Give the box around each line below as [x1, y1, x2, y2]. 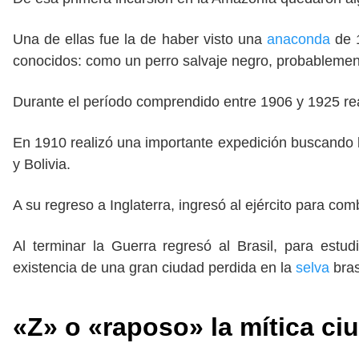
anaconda [266, 31, 330, 48]
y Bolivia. [13, 156, 71, 173]
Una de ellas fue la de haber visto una [13, 31, 267, 48]
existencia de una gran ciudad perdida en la [13, 260, 296, 276]
